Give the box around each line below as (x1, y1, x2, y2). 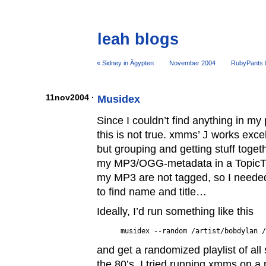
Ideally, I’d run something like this (97, 205, 254, 218)
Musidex (97, 93, 141, 106)
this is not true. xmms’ (97, 128, 203, 141)
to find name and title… (97, 185, 207, 198)
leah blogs (97, 30, 179, 49)
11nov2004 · (45, 93, 94, 103)
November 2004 (169, 59, 216, 66)
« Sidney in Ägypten (97, 59, 154, 66)
